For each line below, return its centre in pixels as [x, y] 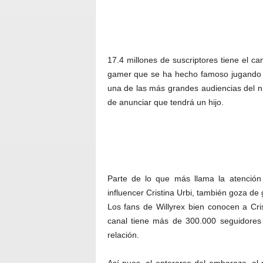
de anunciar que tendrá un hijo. [165, 102]
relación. [123, 235]
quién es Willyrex [139, 32]
